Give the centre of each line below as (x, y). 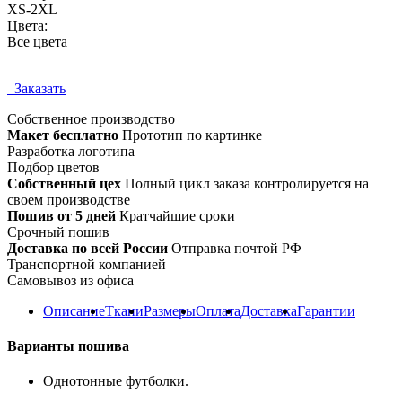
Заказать (36, 88)
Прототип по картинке (190, 135)
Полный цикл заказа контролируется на (245, 183)
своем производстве (69, 199)
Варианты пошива (68, 346)
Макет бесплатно (63, 135)
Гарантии (326, 310)
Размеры (170, 310)
